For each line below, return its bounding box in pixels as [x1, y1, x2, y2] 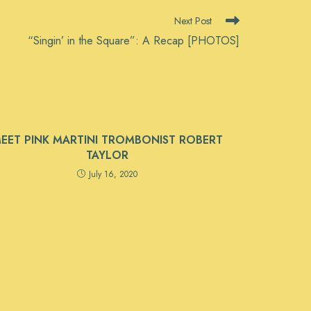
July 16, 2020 [88, 168, 137, 180]
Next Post [174, 14, 212, 28]
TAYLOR [85, 147, 128, 163]
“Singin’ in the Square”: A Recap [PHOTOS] [28, 33, 239, 49]
